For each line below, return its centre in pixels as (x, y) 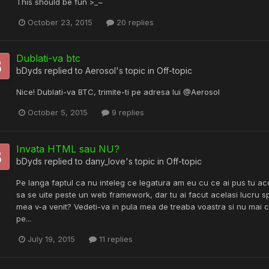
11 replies (115, 239)
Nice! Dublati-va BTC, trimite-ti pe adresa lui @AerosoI (118, 92)
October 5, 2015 (58, 113)
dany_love (105, 161)
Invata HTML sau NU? (68, 149)
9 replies (127, 113)
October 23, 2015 (60, 23)
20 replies (134, 23)
